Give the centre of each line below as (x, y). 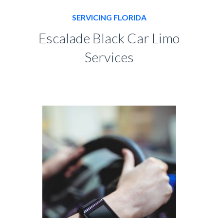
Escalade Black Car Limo (109, 38)
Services (109, 57)
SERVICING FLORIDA (109, 17)
